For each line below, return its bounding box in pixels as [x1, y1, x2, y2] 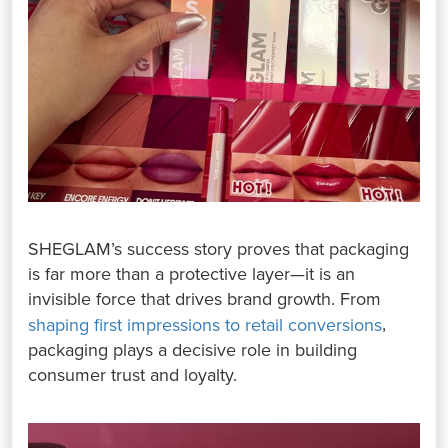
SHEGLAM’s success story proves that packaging [28, 237, 410, 260]
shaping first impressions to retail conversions [28, 313, 383, 336]
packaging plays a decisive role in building [28, 338, 358, 361]
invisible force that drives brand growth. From [28, 287, 382, 310]
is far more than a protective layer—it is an [28, 262, 356, 285]
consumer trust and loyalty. [28, 363, 238, 386]
